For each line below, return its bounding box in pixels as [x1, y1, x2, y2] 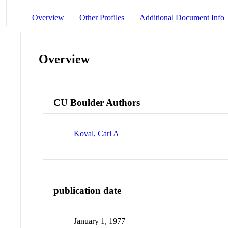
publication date [53, 185, 122, 196]
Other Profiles [79, 13, 124, 22]
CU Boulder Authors [53, 97, 140, 108]
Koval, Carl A [74, 129, 120, 138]
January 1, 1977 [74, 217, 126, 226]
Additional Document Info [139, 13, 224, 22]
